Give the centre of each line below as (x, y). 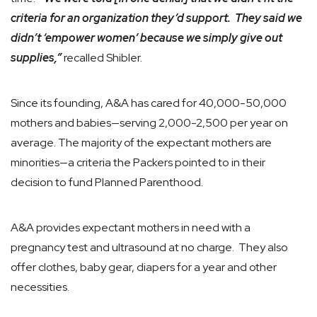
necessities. (40, 287)
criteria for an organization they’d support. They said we (156, 18)
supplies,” (36, 58)
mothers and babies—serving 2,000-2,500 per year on (149, 123)
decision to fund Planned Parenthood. (107, 182)
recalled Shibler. (102, 58)
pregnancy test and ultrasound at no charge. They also (149, 247)
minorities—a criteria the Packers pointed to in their (138, 162)
